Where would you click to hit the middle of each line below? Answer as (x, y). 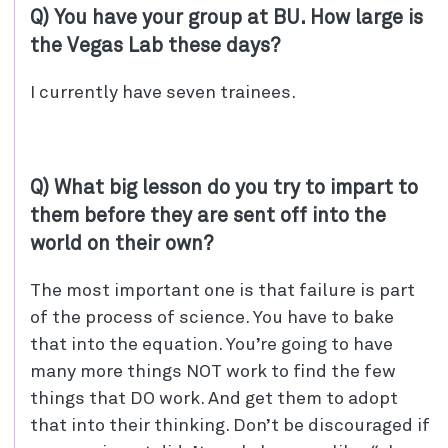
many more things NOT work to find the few (213, 371)
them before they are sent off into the (208, 215)
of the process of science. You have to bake (212, 317)
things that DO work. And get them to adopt (214, 398)
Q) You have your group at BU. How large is (226, 17)
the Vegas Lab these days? (155, 45)
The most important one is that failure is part (222, 290)
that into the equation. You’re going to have (211, 344)
